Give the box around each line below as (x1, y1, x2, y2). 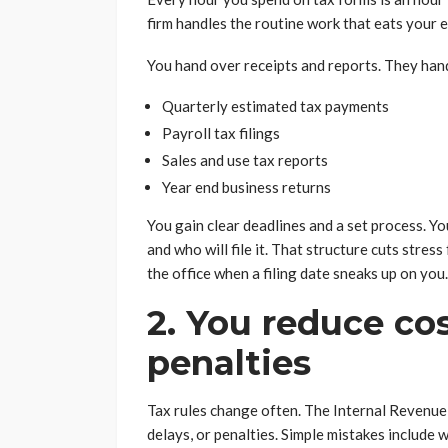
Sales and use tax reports (162, 150, 328, 169)
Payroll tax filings (162, 123, 280, 142)
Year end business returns (162, 177, 331, 196)
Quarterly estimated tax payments (162, 96, 389, 115)
